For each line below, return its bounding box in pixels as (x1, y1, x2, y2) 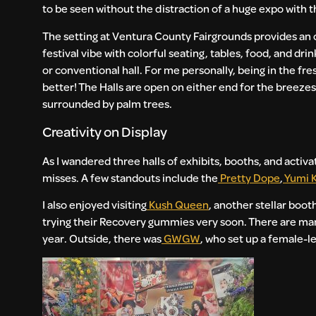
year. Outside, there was (42, 231, 162, 246)
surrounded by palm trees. (42, 95, 174, 111)
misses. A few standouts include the (42, 169, 218, 185)
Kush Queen (149, 197, 209, 212)
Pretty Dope (220, 169, 280, 185)
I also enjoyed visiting (42, 197, 147, 212)
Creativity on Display (42, 121, 167, 141)
